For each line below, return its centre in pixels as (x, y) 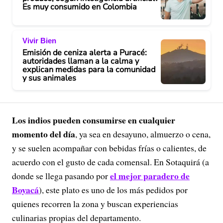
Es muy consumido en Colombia (80, 7)
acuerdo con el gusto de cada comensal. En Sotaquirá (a (111, 162)
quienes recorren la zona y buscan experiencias (95, 204)
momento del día (44, 134)
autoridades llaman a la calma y (81, 61)
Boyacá (25, 190)
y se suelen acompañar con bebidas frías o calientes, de (109, 148)
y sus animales (49, 78)
